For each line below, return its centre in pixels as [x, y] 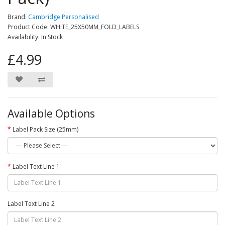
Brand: [18, 17]
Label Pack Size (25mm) [45, 129]
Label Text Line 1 [36, 166]
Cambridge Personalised [64, 17]
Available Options [51, 113]
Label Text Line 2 [31, 203]
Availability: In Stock [35, 37]
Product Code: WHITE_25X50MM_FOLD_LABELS [73, 27]
